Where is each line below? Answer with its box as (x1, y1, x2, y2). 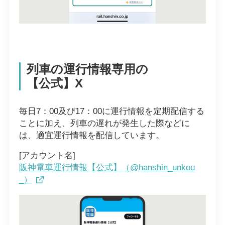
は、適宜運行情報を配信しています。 (19, 130, 164, 140)
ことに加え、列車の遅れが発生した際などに (19, 118, 190, 128)
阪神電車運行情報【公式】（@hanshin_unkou (19, 163, 195, 173)
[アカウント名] (19, 151, 75, 161)
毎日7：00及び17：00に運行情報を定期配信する (19, 106, 204, 116)
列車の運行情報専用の (26, 62, 148, 76)
